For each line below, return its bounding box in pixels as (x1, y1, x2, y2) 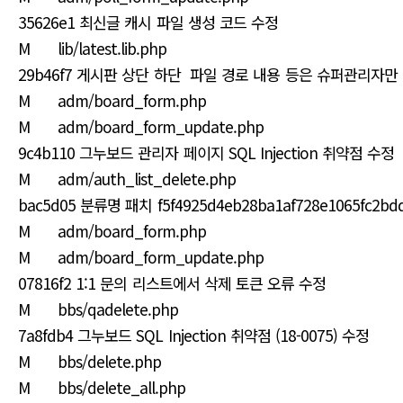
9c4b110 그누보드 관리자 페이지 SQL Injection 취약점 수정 (18, 141, 399, 164)
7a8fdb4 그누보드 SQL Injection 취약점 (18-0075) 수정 (18, 324, 374, 346)
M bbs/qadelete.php (18, 298, 184, 320)
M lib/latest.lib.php (18, 37, 172, 59)
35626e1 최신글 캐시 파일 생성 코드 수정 (18, 11, 283, 33)
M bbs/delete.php (18, 350, 166, 372)
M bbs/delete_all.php (18, 376, 191, 399)
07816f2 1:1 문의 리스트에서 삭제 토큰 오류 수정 (18, 272, 331, 294)
